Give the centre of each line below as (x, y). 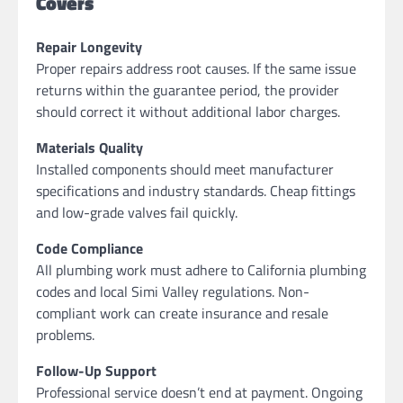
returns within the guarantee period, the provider (188, 90)
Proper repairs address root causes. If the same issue (196, 68)
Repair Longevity (89, 46)
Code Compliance (90, 248)
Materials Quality (90, 147)
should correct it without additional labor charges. (188, 111)
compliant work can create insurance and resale (182, 313)
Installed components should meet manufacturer (185, 169)
